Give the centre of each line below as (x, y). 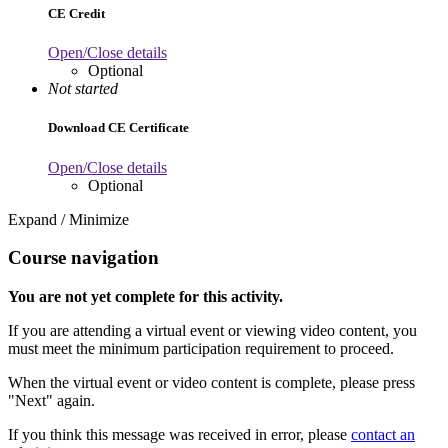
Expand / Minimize (68, 219)
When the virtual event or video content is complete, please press (211, 383)
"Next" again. (51, 401)
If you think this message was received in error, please (179, 435)
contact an (383, 435)
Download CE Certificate (118, 128)
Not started (83, 89)
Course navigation (83, 258)
